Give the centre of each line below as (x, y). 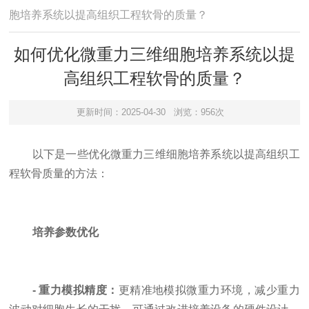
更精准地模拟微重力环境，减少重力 (209, 290)
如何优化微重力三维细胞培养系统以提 (154, 54)
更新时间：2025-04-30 (121, 112)
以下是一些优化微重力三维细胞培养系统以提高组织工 (166, 154)
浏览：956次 (199, 112)
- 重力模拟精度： (75, 290)
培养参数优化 (65, 232)
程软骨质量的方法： (59, 173)
